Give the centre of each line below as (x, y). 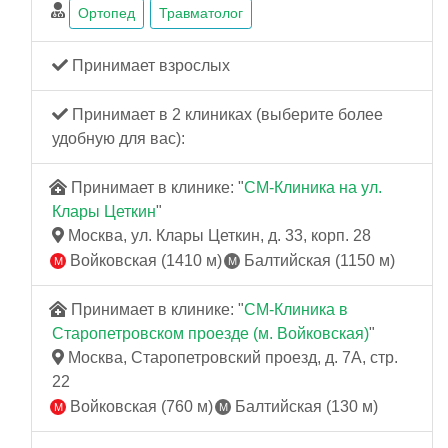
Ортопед (106, 13)
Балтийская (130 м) (304, 406)
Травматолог (201, 13)
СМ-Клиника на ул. (313, 188)
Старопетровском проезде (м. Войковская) (210, 334)
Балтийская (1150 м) (317, 261)
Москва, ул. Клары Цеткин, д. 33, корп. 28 (217, 236)
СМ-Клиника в (296, 310)
